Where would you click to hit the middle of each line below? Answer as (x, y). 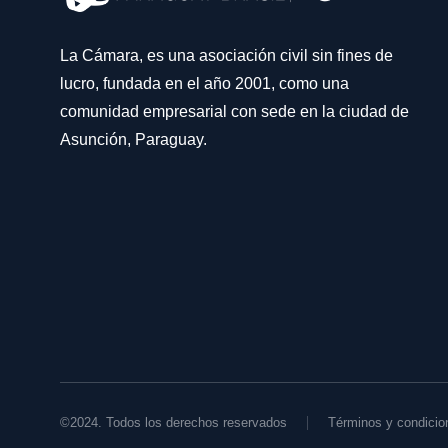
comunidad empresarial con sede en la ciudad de (234, 111)
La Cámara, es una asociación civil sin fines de (226, 55)
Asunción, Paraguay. (133, 139)
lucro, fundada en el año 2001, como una (204, 83)
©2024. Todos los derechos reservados (173, 422)
